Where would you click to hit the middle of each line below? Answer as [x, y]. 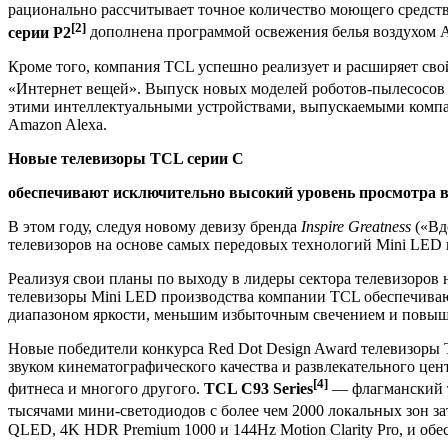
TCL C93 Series [258, 389]
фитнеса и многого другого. [106, 389]
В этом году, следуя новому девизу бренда [154, 226]
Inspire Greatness [356, 226]
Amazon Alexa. [57, 124]
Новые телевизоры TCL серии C [126, 158]
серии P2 [39, 32]
